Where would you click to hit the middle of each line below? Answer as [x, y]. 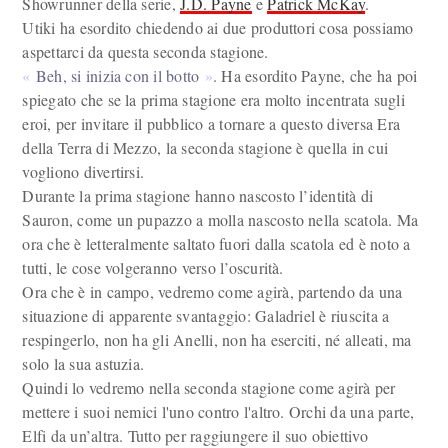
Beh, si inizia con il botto [117, 75]
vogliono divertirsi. [83, 171]
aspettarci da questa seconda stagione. [148, 51]
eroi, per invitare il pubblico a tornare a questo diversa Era [211, 123]
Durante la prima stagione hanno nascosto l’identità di [198, 195]
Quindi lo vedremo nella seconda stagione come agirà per [209, 387]
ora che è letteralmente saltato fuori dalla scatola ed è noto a [216, 243]
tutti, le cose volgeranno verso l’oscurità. [153, 267]
